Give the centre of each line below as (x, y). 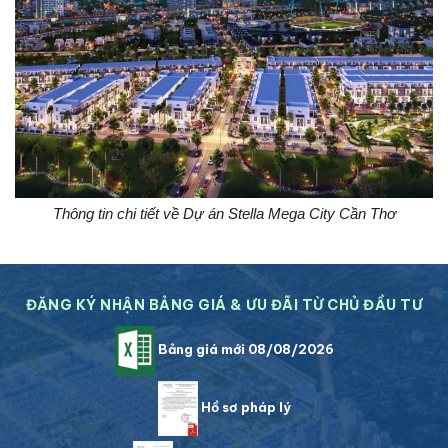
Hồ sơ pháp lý (244, 406)
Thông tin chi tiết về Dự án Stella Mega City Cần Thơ (224, 214)
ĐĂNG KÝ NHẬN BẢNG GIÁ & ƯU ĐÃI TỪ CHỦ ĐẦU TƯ (224, 305)
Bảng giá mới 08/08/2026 (244, 349)
